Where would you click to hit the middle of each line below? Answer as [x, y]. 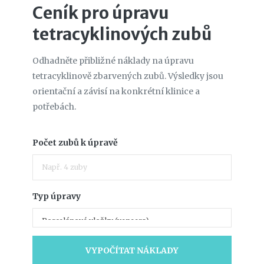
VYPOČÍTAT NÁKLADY [132, 251]
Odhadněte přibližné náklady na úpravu [113, 60]
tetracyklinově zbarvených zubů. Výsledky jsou [128, 76]
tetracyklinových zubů [122, 34]
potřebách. [54, 106]
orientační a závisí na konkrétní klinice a [116, 91]
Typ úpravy [57, 196]
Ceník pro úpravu [101, 13]
